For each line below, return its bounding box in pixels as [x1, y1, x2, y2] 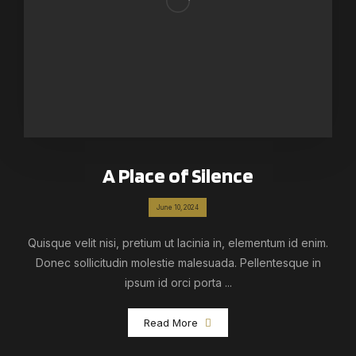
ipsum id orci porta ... [124, 275, 232, 289]
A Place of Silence [103, 162, 253, 188]
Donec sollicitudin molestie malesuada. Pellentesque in [35, 255, 321, 269]
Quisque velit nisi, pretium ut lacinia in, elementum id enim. [28, 235, 328, 250]
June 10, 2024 [157, 203, 199, 211]
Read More [144, 315, 198, 329]
